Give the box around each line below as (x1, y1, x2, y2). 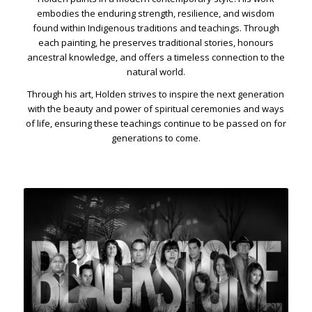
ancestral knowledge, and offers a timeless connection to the (26, 50, 285, 63)
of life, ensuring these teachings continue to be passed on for (25, 116, 286, 130)
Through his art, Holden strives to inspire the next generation (27, 87, 285, 100)
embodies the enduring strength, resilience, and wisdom (37, 6, 275, 19)
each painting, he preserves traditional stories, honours (38, 36, 274, 49)
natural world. (126, 65, 185, 78)
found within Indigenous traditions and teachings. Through (32, 21, 279, 34)
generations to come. (111, 131, 201, 144)
